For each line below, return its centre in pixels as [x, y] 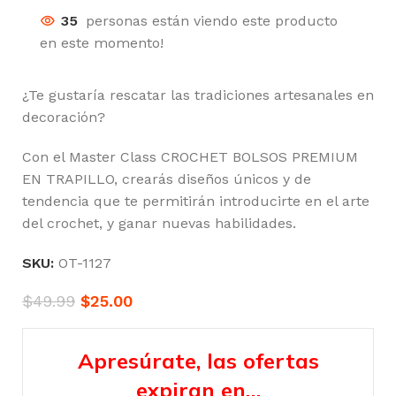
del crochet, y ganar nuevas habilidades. [159, 224]
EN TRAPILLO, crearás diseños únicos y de [167, 179]
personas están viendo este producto [212, 21]
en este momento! [102, 43]
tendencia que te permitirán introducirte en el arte [196, 202]
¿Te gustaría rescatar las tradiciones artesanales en [198, 95]
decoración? [64, 118]
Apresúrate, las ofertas [198, 361]
